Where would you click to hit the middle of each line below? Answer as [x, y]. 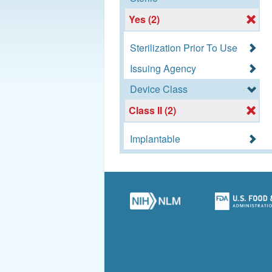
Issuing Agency [163, 68]
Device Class [159, 89]
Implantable [155, 139]
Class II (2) [153, 110]
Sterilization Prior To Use [184, 47]
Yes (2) [144, 19]
